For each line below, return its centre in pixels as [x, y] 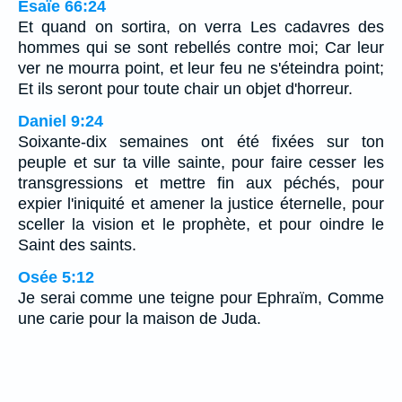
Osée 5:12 [56, 277]
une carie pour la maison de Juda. [140, 318]
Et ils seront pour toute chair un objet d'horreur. [185, 88]
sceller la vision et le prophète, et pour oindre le [201, 224]
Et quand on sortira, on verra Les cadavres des [201, 26]
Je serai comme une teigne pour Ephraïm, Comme [201, 297]
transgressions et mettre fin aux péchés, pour [201, 183]
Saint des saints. [77, 245]
